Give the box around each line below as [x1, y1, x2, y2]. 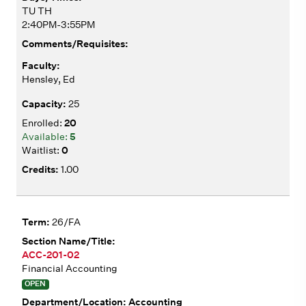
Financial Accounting [22, 262, 117, 275]
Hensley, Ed [22, 72, 75, 85]
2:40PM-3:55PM [22, 18, 95, 31]
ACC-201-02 [22, 248, 79, 261]
